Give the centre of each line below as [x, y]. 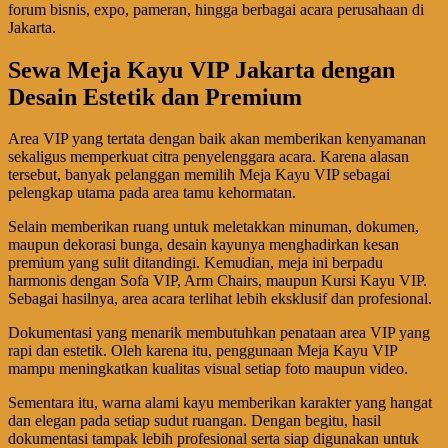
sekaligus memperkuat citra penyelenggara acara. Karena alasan [208, 157]
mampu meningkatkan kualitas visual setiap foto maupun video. [208, 369]
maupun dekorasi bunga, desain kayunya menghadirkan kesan [203, 245]
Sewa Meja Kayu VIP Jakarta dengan [201, 69]
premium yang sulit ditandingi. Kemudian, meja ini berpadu [195, 263]
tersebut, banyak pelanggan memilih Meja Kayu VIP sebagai [199, 175]
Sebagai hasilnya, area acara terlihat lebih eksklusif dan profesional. [220, 299]
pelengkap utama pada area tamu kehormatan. [152, 193]
